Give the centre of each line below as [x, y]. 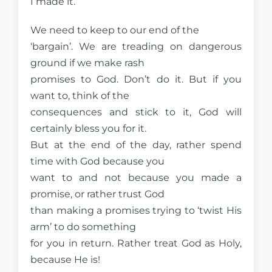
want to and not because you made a [136, 178]
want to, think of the [80, 96]
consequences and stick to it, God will [136, 112]
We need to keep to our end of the [115, 30]
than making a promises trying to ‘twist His [136, 210]
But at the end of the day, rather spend [136, 145]
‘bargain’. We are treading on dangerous [136, 46]
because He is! [65, 260]
